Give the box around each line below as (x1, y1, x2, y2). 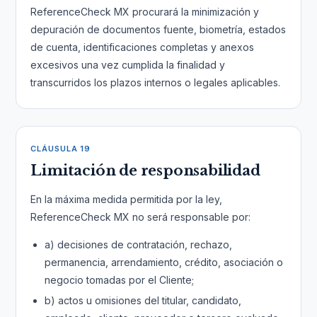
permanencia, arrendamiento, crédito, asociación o (45, 256, 284, 268)
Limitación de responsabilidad (30, 162, 260, 179)
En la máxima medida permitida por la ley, (30, 193, 223, 205)
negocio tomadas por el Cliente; (45, 274, 195, 286)
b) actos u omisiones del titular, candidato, (45, 294, 242, 306)
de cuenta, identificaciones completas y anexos (30, 41, 255, 53)
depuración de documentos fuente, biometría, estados (30, 23, 287, 35)
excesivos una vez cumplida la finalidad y (30, 59, 226, 71)
